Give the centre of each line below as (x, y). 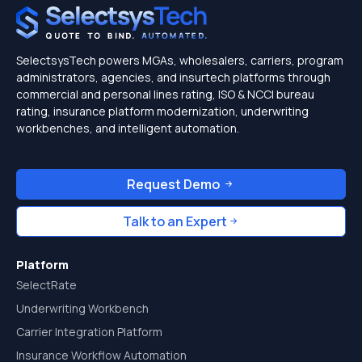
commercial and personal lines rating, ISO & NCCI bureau (165, 94)
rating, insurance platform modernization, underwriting (162, 111)
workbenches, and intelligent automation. (128, 128)
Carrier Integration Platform (89, 332)
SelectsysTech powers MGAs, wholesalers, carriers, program (180, 60)
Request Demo (175, 184)
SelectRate (46, 285)
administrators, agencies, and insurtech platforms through (173, 77)
